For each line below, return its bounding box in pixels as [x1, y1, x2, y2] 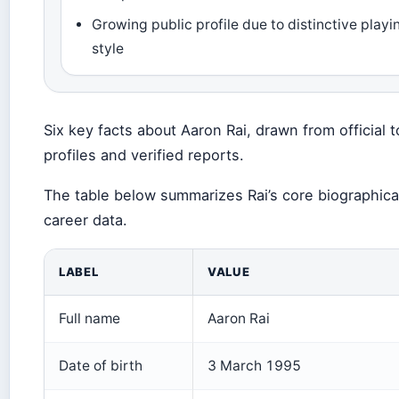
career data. [44, 211, 127, 230]
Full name [59, 310, 120, 328]
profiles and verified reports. [44, 146, 244, 165]
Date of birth [59, 357, 142, 375]
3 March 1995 [208, 357, 301, 375]
